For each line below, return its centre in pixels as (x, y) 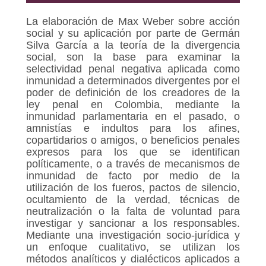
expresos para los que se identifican (133, 152)
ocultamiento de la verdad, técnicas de (133, 200)
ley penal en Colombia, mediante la (133, 105)
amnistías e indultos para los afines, (133, 129)
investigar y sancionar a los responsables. (133, 224)
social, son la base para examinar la (133, 57)
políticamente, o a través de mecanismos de (133, 164)
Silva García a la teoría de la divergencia (133, 45)
